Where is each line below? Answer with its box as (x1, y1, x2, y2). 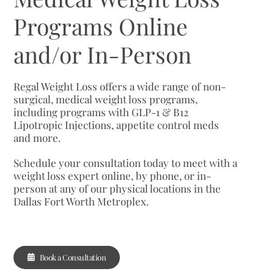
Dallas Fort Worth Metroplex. (13, 194, 149, 208)
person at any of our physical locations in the (13, 181, 221, 195)
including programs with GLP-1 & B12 (13, 105, 189, 119)
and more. (13, 130, 61, 144)
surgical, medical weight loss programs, (13, 92, 198, 106)
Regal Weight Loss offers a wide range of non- (13, 79, 226, 93)
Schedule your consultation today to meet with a (13, 155, 238, 169)
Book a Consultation (39, 251, 106, 262)
